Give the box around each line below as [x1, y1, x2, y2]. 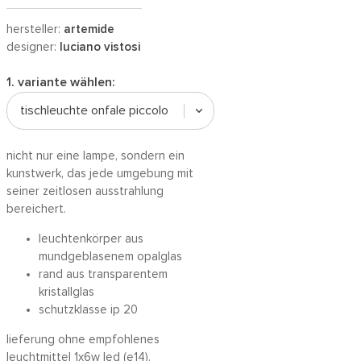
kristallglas [39, 286, 94, 298]
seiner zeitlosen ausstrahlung [6, 185, 164, 197]
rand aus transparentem [39, 268, 168, 280]
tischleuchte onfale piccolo [20, 104, 168, 117]
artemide [64, 23, 114, 35]
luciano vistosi [60, 41, 140, 53]
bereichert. [6, 203, 66, 215]
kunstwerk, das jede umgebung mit [6, 168, 193, 180]
